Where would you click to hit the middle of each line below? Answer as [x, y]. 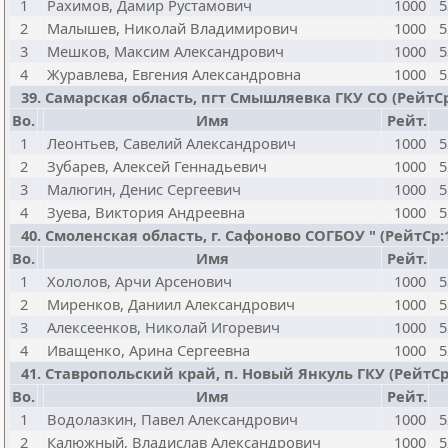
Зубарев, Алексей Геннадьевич [157, 166]
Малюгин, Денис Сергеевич [144, 189]
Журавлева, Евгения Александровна [174, 74]
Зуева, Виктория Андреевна [146, 212]
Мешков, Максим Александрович [165, 51]
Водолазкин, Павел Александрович [172, 419]
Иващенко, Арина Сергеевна [148, 350]
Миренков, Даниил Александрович [171, 304]
